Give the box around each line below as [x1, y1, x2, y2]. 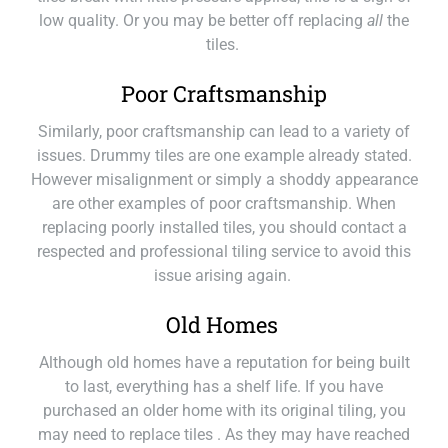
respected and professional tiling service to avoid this [37, 242, 411, 261]
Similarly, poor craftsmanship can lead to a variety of [38, 122, 410, 141]
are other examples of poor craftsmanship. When [52, 194, 396, 213]
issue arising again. [153, 266, 295, 285]
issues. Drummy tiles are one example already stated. [36, 146, 412, 165]
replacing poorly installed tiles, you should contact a [41, 218, 407, 237]
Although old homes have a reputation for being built [38, 353, 410, 372]
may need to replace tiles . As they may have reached [38, 425, 410, 444]
